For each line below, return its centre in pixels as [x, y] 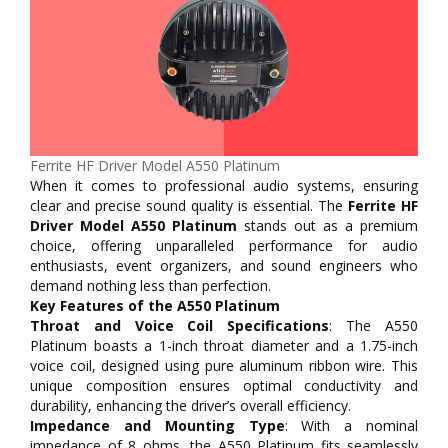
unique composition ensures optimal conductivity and [224, 385]
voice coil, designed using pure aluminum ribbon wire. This [224, 365]
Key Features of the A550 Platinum [155, 305]
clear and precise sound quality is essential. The [189, 205]
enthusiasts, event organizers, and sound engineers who [224, 265]
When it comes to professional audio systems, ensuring [224, 185]
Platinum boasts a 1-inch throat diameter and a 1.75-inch [224, 345]
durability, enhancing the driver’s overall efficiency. [190, 405]
